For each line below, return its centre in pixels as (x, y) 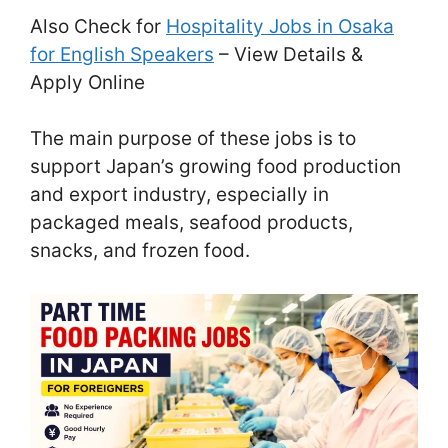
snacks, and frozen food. (140, 251)
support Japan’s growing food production (215, 167)
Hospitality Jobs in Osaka (280, 26)
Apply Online (87, 82)
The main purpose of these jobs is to (193, 139)
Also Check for (98, 26)
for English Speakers (122, 54)
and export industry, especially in (179, 195)
